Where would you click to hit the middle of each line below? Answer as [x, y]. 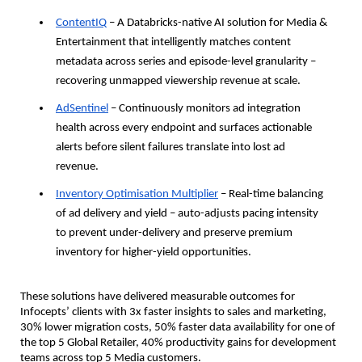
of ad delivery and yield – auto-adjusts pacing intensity [187, 213]
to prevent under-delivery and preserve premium [174, 233]
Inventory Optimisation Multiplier [137, 194]
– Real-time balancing [271, 194]
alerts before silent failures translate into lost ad [170, 147]
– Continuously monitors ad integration [204, 108]
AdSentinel [82, 108]
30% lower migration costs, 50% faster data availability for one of [178, 327]
